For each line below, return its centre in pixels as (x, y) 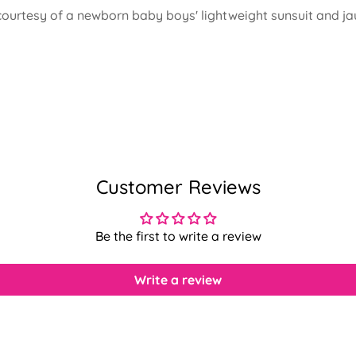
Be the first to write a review (178, 236)
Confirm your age (178, 329)
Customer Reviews (178, 187)
